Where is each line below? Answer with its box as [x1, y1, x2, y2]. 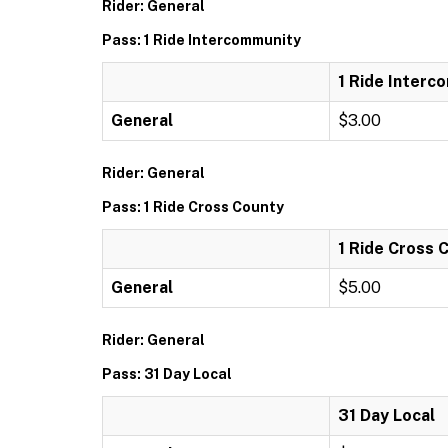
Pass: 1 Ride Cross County [102, 199, 284, 215]
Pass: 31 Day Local [102, 366, 232, 382]
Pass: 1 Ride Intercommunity [102, 32, 301, 48]
